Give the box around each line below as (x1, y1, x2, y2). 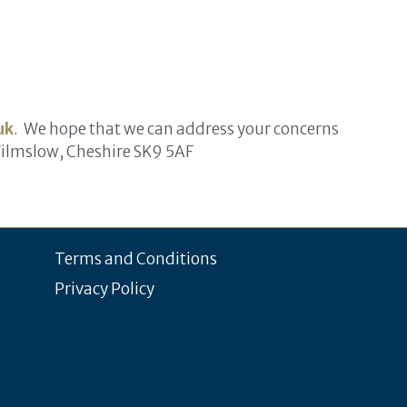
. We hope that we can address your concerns (14, 119, 340, 140)
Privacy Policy (55, 279, 155, 300)
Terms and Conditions (55, 248, 218, 269)
